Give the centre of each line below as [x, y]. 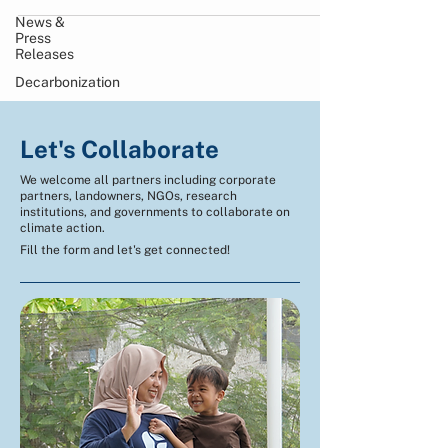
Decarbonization [67, 82]
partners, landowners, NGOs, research [128, 196]
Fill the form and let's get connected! [125, 250]
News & [40, 22]
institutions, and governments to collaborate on [155, 212]
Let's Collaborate [119, 149]
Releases [44, 54]
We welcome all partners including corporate [148, 180]
